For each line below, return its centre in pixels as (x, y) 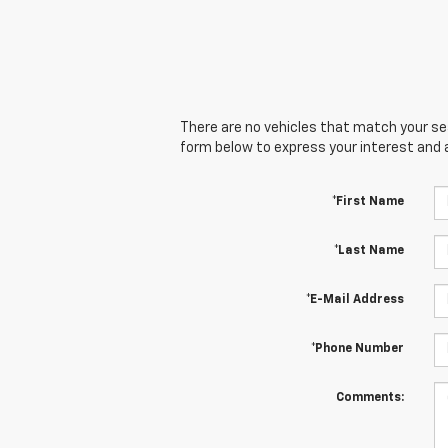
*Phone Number (357, 348)
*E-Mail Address (354, 299)
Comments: (369, 397)
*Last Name (368, 250)
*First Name (367, 201)
